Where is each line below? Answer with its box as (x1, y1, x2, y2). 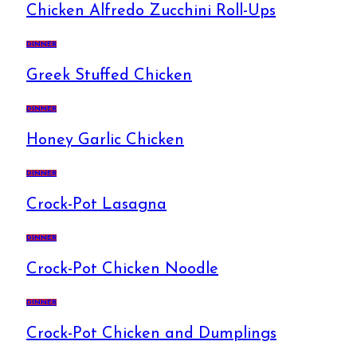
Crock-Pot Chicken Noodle (26, 261, 218, 277)
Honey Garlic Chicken (26, 131, 184, 148)
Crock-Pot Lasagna (26, 196, 167, 213)
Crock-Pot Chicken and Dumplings (26, 325, 277, 342)
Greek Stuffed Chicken (26, 67, 192, 84)
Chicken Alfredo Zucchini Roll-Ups (26, 2, 276, 19)
